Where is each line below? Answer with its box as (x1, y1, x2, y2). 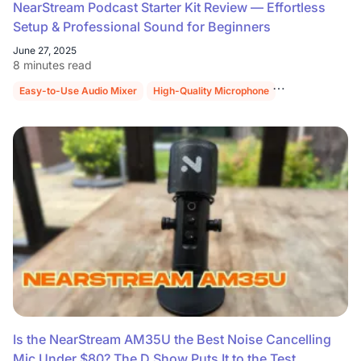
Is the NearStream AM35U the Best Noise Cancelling (13, 331, 331, 348)
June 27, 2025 (13, 44, 77, 57)
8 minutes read (13, 58, 92, 73)
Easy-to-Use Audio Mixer (19, 85, 137, 98)
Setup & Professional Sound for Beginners (13, 19, 271, 35)
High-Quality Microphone (153, 85, 269, 98)
